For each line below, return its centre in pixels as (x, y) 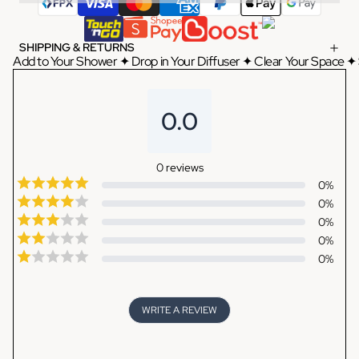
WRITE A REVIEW (179, 310)
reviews (184, 167)
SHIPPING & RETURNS (77, 47)
